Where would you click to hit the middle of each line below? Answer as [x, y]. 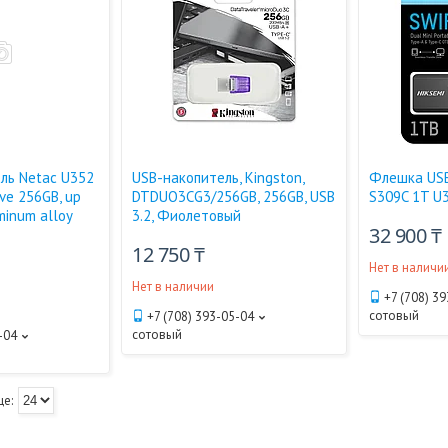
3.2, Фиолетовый [187, 215]
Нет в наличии [173, 286]
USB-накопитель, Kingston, [218, 177]
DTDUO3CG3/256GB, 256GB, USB [234, 196]
